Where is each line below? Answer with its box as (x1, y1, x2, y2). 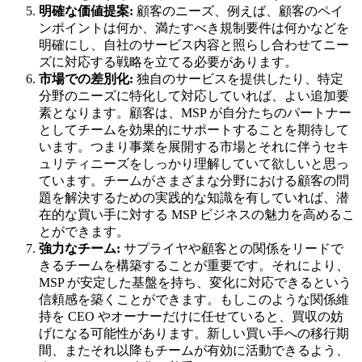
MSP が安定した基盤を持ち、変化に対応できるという (39, 276, 351, 290)
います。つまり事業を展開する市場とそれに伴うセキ (39, 140, 349, 154)
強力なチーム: (39, 242, 124, 256)
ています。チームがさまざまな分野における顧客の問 (39, 174, 349, 188)
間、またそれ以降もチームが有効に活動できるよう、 (39, 343, 349, 358)
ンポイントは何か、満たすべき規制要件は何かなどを (39, 21, 349, 36)
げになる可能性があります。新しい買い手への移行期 (39, 326, 349, 341)
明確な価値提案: (39, 4, 137, 19)
